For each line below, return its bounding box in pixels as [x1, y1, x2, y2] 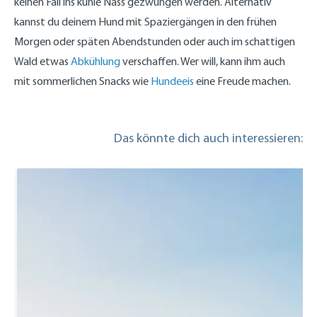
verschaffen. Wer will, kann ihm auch [120, 54, 285, 68]
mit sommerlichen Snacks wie [14, 74, 151, 88]
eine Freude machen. [194, 74, 291, 88]
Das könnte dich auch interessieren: [114, 129, 303, 146]
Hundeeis [151, 74, 194, 88]
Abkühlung [71, 54, 120, 68]
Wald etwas [14, 54, 71, 68]
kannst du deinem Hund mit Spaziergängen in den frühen [14, 14, 277, 28]
